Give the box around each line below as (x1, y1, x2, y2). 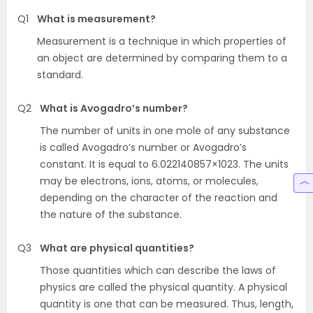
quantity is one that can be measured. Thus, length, (40, 296, 293, 311)
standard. (37, 67, 83, 82)
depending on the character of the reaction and (40, 190, 277, 205)
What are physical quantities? (40, 240, 194, 255)
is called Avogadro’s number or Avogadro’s (40, 140, 247, 154)
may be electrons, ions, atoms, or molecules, (40, 173, 259, 188)
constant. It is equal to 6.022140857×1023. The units (40, 156, 289, 171)
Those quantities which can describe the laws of (40, 263, 276, 277)
